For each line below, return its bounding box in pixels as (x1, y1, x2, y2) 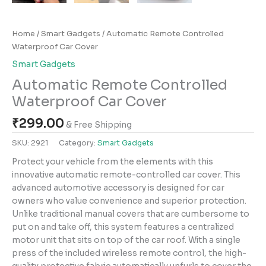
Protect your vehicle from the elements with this (12, 156, 213, 167)
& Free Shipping (66, 119, 132, 130)
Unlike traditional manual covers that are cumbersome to (12, 208, 249, 219)
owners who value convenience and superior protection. (12, 195, 246, 206)
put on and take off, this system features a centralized (12, 221, 234, 232)
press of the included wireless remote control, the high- (12, 248, 246, 258)
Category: (59, 138, 97, 148)
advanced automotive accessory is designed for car (12, 182, 224, 193)
